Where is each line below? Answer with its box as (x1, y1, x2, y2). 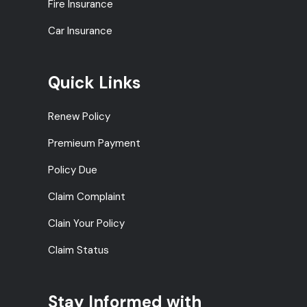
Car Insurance (48, 23, 112, 38)
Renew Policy (48, 109, 110, 123)
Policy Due (48, 162, 97, 177)
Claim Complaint (48, 189, 125, 204)
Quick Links (48, 71, 140, 93)
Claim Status (48, 243, 109, 257)
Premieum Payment (48, 136, 140, 150)
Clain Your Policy (48, 216, 125, 230)
